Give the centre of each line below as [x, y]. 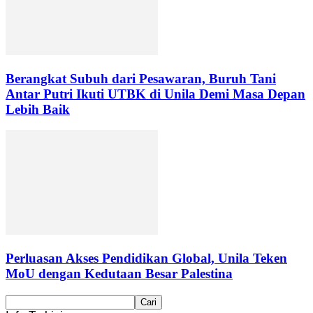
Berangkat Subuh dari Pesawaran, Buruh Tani [141, 78]
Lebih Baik [38, 109]
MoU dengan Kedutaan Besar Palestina [119, 274]
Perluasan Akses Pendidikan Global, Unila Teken [146, 259]
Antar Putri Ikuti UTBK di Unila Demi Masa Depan [155, 94]
